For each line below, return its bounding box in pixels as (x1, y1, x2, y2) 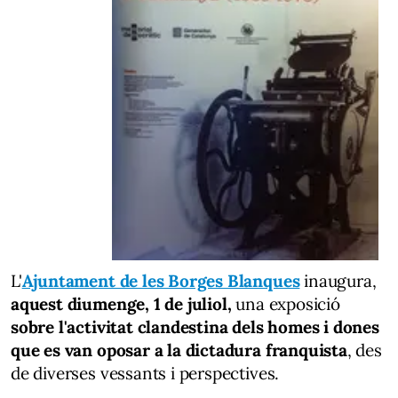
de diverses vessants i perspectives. (11, 362, 280, 384)
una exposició (231, 292, 340, 314)
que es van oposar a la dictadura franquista (11, 338, 347, 361)
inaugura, (299, 269, 377, 291)
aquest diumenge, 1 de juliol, (11, 292, 232, 314)
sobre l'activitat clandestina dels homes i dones (11, 315, 379, 338)
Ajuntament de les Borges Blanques (21, 269, 300, 291)
